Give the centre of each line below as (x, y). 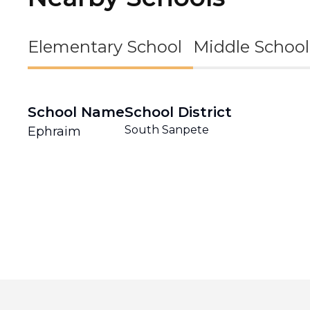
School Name (76, 112)
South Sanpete (167, 130)
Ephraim (54, 131)
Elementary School (105, 47)
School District (178, 112)
